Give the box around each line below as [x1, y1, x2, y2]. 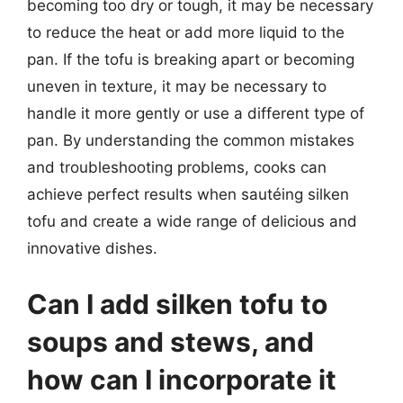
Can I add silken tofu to [27, 287, 327, 320]
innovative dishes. [27, 239, 157, 257]
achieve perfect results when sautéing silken [27, 185, 349, 203]
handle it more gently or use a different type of [27, 104, 364, 122]
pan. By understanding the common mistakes [27, 131, 354, 149]
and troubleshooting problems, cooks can [27, 158, 327, 176]
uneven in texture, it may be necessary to [27, 77, 327, 95]
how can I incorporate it [27, 363, 336, 396]
